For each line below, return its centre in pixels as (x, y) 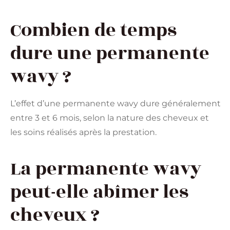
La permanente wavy (106, 169)
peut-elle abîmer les (99, 192)
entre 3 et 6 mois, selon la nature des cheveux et (110, 118)
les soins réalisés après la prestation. (83, 132)
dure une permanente (110, 53)
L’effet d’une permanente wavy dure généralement (116, 103)
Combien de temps (93, 30)
